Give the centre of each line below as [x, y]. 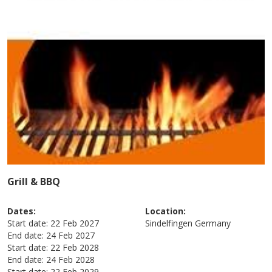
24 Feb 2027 [71, 235]
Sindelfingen [169, 223]
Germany [213, 223]
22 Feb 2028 [75, 247]
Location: [165, 211]
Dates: [22, 211]
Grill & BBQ [34, 181]
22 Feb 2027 [75, 223]
